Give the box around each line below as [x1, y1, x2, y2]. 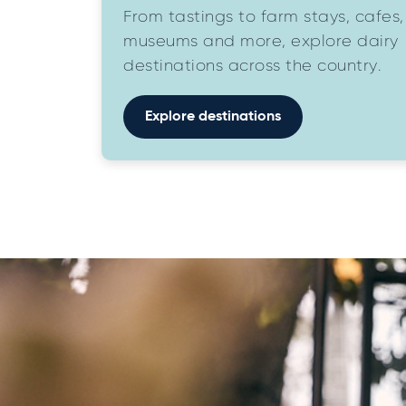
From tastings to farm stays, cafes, [123, 8, 404, 25]
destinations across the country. [123, 57, 382, 74]
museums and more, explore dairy [123, 33, 399, 50]
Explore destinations [145, 109, 281, 124]
